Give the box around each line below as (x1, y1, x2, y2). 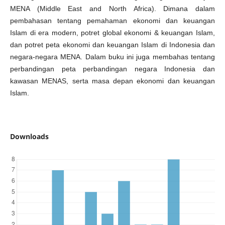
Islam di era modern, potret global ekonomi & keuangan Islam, (10, 28, 215, 37)
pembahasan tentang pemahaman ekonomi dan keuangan (10, 16, 215, 25)
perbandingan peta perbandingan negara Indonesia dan (10, 64, 215, 73)
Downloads (10, 131, 49, 141)
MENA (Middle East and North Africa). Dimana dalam (10, 4, 215, 13)
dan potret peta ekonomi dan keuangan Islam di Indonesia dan (10, 40, 215, 49)
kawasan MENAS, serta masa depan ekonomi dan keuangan (10, 76, 215, 85)
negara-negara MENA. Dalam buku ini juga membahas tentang (10, 52, 215, 61)
